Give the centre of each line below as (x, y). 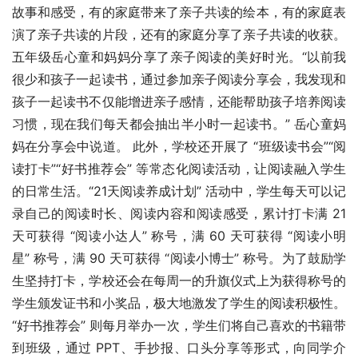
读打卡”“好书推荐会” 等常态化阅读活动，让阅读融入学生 (179, 169)
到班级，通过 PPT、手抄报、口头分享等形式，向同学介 (179, 348)
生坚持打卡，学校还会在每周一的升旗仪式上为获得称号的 (179, 281)
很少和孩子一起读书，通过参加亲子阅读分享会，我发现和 (179, 80)
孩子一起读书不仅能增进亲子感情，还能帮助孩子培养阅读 (179, 102)
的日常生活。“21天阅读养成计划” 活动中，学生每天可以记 (179, 191)
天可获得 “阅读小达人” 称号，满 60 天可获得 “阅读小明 (179, 236)
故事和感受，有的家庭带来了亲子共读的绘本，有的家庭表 (179, 12)
